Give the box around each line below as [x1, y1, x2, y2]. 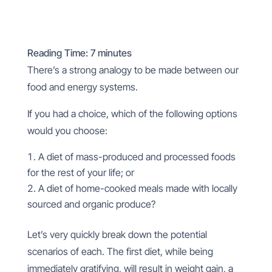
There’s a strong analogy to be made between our [27, 64, 239, 76]
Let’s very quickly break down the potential [27, 228, 207, 240]
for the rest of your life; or [27, 166, 134, 178]
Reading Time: [27, 47, 90, 59]
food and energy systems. [27, 81, 140, 93]
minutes [97, 47, 132, 59]
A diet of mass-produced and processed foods [38, 151, 236, 163]
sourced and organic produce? [27, 198, 155, 210]
